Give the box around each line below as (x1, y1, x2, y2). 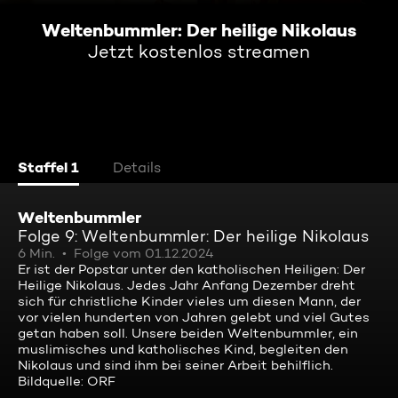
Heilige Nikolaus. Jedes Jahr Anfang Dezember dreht (18, 277, 355, 293)
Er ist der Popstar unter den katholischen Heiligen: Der (18, 261, 365, 277)
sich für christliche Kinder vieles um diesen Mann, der (18, 293, 361, 309)
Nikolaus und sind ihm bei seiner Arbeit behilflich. (18, 357, 333, 373)
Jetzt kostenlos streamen (88, 41, 310, 62)
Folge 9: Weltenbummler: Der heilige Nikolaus (18, 227, 369, 245)
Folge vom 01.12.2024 (74, 245, 214, 261)
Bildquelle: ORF (18, 373, 115, 389)
